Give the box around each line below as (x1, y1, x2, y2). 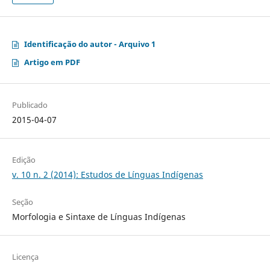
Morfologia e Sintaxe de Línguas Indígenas (11, 211, 186, 223)
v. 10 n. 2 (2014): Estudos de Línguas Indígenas (11, 169, 203, 181)
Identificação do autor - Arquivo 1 (24, 39, 155, 50)
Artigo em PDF (24, 57, 80, 68)
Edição (11, 154, 36, 166)
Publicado (11, 99, 48, 111)
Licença (11, 251, 39, 263)
